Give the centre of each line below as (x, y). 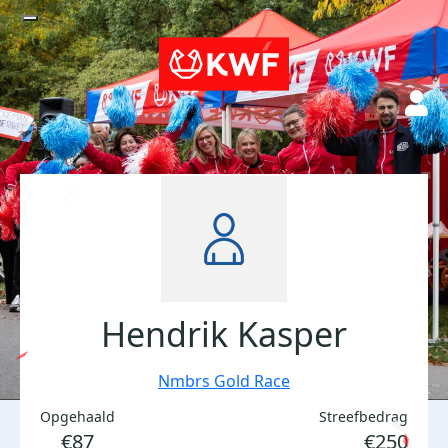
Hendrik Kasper (224, 334)
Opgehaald (77, 416)
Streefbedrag (363, 416)
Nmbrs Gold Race (224, 381)
